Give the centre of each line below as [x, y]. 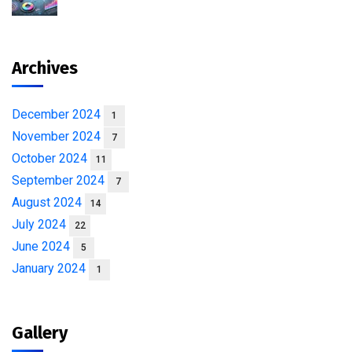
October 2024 [51, 158]
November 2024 [58, 136]
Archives [45, 68]
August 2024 [48, 202]
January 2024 [50, 268]
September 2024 [60, 180]
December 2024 [58, 114]
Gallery [40, 332]
